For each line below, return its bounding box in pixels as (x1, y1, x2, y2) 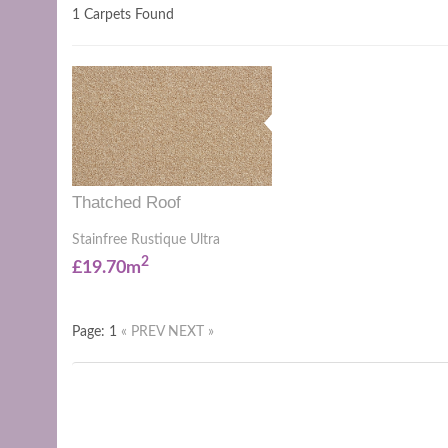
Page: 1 (72, 325, 121, 339)
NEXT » (168, 325, 214, 339)
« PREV (121, 325, 168, 339)
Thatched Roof (72, 193, 181, 212)
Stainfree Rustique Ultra (72, 233, 220, 247)
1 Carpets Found (72, 8, 174, 22)
